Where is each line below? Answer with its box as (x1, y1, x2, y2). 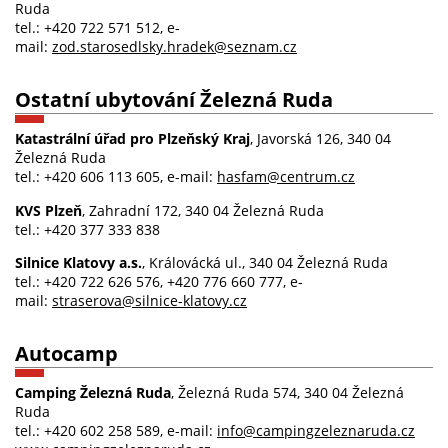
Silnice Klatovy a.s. (15, 253, 142, 273)
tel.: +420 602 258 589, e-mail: (15, 421, 217, 441)
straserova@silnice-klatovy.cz (52, 291, 247, 311)
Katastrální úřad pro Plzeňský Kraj (15, 129, 250, 149)
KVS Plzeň (15, 200, 82, 220)
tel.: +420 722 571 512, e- (15, 17, 180, 37)
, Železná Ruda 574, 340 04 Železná (171, 383, 404, 403)
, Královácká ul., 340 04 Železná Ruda (142, 253, 388, 273)
